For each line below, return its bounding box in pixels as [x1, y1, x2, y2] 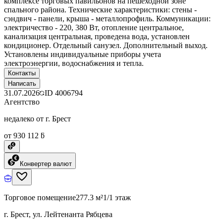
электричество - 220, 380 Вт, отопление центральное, [4, 23, 184, 32]
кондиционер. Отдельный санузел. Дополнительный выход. [4, 41, 208, 50]
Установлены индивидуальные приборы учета [4, 50, 161, 58]
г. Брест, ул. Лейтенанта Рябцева [4, 210, 112, 219]
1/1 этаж [103, 193, 131, 202]
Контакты [8, 69, 36, 77]
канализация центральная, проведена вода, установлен [4, 32, 190, 41]
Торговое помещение [4, 193, 76, 202]
